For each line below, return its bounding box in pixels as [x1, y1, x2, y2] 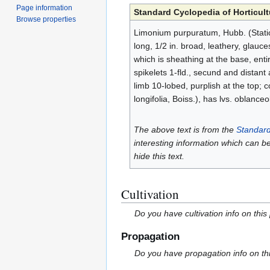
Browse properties [16, 14, 77, 24]
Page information [16, 3, 73, 12]
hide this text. [133, 151, 184, 162]
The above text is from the [133, 125, 236, 135]
